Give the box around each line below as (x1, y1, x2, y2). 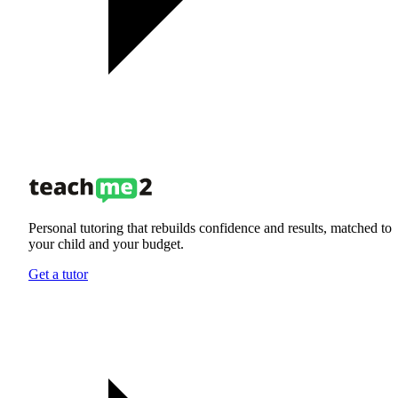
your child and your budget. (28, 236, 184, 252)
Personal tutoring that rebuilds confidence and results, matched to (28, 220, 392, 236)
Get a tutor (28, 267, 88, 283)
